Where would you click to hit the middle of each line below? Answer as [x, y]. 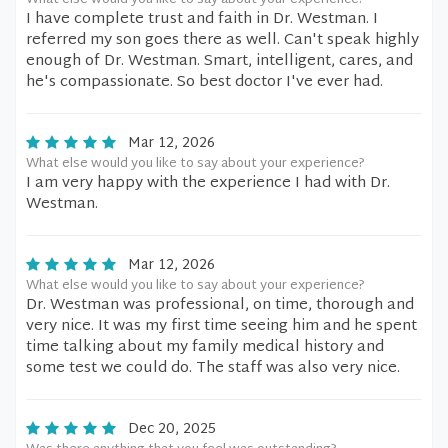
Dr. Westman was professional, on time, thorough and [220, 305]
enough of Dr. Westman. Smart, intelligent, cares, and [219, 61]
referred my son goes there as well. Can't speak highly [222, 40]
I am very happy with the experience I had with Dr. [208, 183]
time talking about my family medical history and [205, 347]
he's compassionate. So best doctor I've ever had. [204, 82]
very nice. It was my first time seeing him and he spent [221, 326]
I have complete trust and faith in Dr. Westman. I [202, 19]
